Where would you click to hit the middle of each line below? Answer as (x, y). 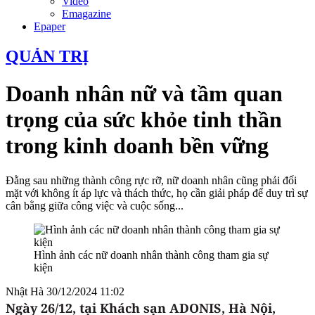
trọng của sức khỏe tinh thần (144, 120)
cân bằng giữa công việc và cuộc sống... (95, 205)
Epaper (50, 26)
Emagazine (86, 14)
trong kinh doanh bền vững (137, 146)
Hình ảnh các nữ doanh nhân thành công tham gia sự (151, 255)
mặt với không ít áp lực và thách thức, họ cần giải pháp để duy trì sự (157, 193)
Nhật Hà (26, 291)
